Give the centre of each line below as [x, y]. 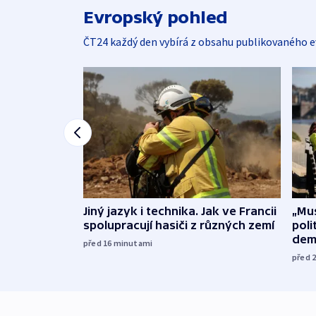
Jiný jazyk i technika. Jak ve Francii [180, 211]
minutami [133, 243]
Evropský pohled [156, 17]
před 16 [98, 243]
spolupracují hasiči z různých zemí [179, 225]
